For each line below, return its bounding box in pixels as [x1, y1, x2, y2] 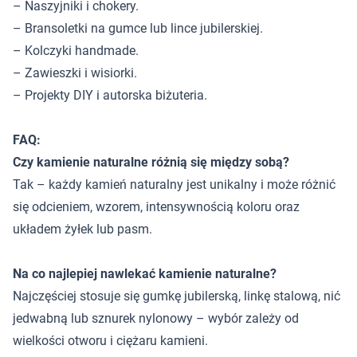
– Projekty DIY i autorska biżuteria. [13, 88, 207, 103]
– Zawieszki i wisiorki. [13, 65, 137, 80]
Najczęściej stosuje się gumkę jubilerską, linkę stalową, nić [13, 288, 340, 304]
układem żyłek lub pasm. [13, 222, 152, 237]
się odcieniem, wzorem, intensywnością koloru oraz [13, 199, 300, 214]
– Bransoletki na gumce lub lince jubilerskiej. [13, 21, 263, 36]
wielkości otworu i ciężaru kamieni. [13, 333, 208, 348]
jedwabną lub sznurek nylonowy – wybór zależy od [13, 311, 299, 326]
